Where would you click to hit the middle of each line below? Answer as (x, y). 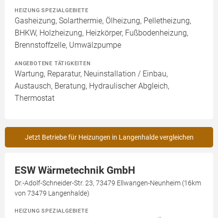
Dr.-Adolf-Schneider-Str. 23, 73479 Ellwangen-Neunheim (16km (108, 183)
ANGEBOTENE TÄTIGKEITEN (53, 63)
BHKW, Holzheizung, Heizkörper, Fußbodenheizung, (101, 33)
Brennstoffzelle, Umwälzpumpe (68, 45)
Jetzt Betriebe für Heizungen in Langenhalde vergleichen (109, 137)
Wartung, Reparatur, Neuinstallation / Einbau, (91, 74)
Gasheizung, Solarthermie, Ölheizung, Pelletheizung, (103, 21)
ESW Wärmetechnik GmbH (75, 170)
